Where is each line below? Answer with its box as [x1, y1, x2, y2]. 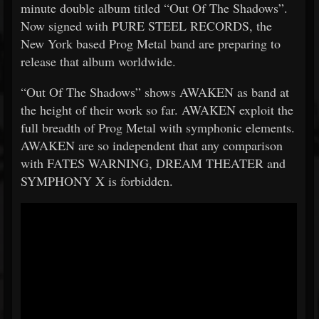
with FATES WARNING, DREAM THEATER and [21, 155, 286, 172]
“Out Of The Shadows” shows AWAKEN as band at [21, 83, 289, 100]
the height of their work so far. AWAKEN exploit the [21, 101, 293, 118]
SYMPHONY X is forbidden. [21, 172, 173, 189]
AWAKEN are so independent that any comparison [21, 137, 283, 154]
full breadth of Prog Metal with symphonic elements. [21, 119, 295, 136]
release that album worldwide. [21, 53, 176, 70]
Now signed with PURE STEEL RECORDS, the [21, 17, 272, 34]
